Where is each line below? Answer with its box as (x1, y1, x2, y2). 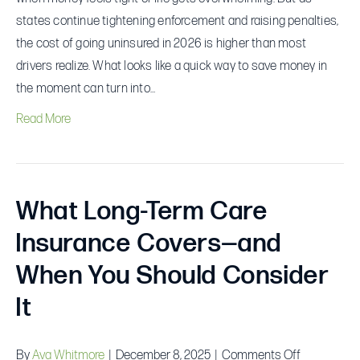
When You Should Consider (16, 260, 329, 292)
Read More (16, 111, 71, 127)
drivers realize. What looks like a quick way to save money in (16, 58, 328, 74)
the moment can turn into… (16, 80, 155, 96)
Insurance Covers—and (16, 227, 283, 260)
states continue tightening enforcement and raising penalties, (16, 13, 339, 29)
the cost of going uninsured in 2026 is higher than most (16, 35, 307, 51)
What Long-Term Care (16, 195, 268, 227)
